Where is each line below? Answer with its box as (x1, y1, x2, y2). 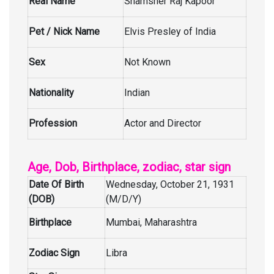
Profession (29, 117, 77, 129)
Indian (124, 87, 150, 98)
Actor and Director (124, 117, 201, 129)
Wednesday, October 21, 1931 (106, 179, 234, 190)
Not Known (124, 56, 171, 68)
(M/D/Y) (106, 193, 141, 205)
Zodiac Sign (29, 247, 80, 259)
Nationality (29, 87, 74, 98)
